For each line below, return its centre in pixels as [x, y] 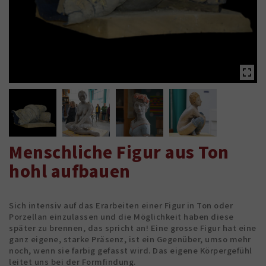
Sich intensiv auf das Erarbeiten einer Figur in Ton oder [121, 205]
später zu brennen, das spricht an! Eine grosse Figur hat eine [133, 228]
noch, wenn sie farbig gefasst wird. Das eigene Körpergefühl [131, 251]
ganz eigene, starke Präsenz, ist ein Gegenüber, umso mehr [130, 239]
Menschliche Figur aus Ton [119, 152]
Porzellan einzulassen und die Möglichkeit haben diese [121, 217]
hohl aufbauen [70, 171]
